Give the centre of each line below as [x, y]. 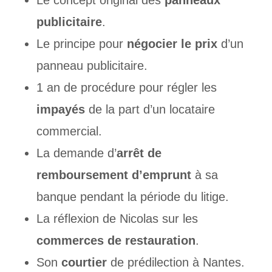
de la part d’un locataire [151, 110]
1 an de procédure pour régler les [126, 88]
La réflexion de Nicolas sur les [117, 219]
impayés [62, 110]
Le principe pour [81, 44]
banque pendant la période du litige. [132, 197]
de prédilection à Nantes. [175, 263]
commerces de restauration [116, 241]
